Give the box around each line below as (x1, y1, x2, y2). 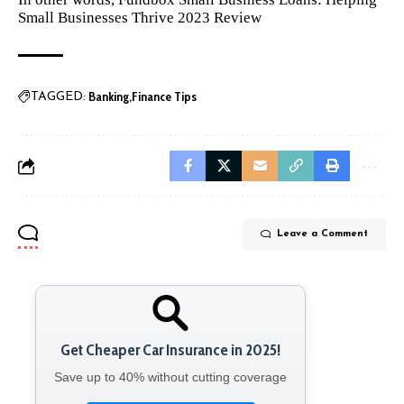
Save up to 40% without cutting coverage (54, 370, 287, 385)
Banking (88, 88, 129, 106)
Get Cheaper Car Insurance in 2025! (60, 340, 280, 361)
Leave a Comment (277, 229, 368, 240)
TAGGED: (31, 90, 86, 105)
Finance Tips (132, 88, 197, 106)
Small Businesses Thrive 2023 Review (18, 9, 262, 27)
